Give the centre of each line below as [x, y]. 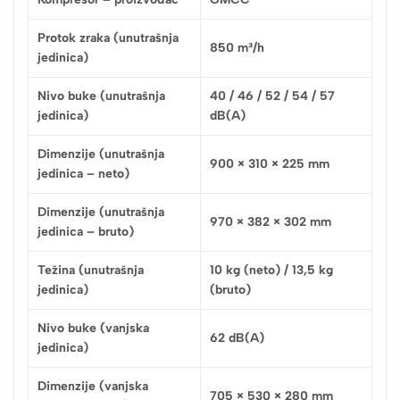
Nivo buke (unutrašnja [101, 96]
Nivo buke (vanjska [93, 328]
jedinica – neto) [83, 173]
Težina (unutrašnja [91, 270]
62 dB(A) [237, 337]
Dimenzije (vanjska [93, 386]
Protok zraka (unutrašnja [108, 37]
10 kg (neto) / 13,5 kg [271, 270]
